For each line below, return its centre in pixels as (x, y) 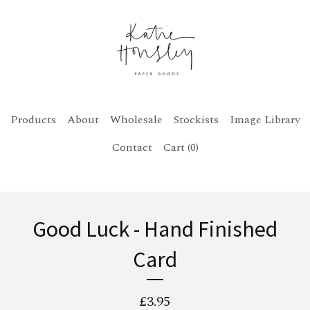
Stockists (196, 119)
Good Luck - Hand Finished (155, 229)
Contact (132, 147)
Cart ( (176, 147)
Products (33, 119)
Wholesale (136, 119)
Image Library (265, 119)
